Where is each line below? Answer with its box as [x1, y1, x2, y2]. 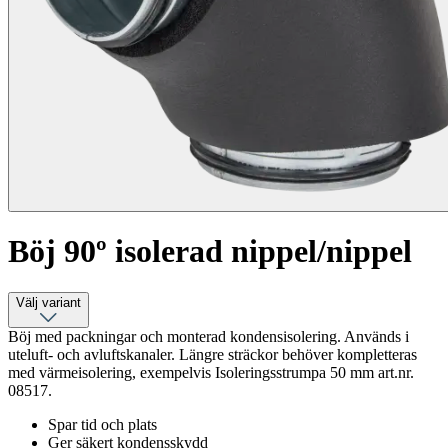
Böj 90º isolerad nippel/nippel [8, 233, 412, 270]
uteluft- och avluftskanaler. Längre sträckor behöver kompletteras [8, 345, 417, 363]
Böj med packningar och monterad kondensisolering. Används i [8, 327, 409, 345]
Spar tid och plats [48, 415, 157, 433]
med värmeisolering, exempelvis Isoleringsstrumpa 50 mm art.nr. [8, 363, 414, 381]
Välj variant [16, 294, 81, 310]
